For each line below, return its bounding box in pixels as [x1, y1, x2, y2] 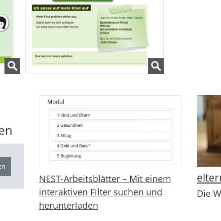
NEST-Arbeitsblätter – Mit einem [38, 173, 171, 184]
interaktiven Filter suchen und [38, 186, 162, 198]
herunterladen [38, 199, 98, 211]
